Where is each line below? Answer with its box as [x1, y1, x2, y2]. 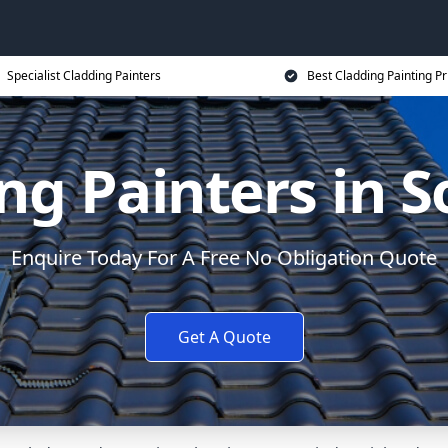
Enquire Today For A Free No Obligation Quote [11, 244, 437, 271]
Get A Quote [177, 326, 271, 348]
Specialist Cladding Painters [7, 67, 161, 84]
